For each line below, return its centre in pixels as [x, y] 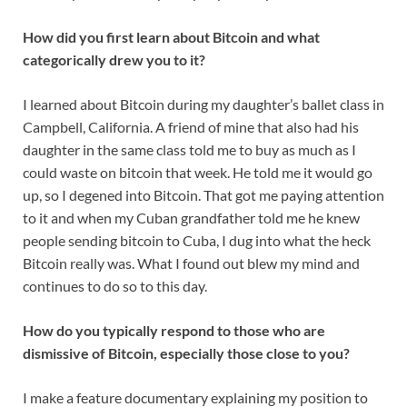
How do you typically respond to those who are [174, 331]
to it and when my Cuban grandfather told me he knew [191, 218]
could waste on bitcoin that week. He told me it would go [198, 173]
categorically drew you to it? [115, 60]
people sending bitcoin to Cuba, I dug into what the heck [197, 241]
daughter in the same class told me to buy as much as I [189, 150]
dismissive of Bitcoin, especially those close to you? [188, 353]
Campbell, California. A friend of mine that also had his [191, 127]
